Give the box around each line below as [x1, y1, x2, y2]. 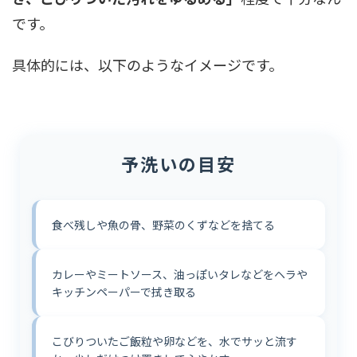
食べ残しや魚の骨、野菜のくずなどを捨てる [52, 217, 275, 233]
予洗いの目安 [121, 151, 236, 176]
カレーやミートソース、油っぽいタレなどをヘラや [52, 266, 308, 282]
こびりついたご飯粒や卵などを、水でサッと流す [52, 333, 297, 349]
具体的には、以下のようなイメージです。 [12, 54, 283, 75]
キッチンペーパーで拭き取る [52, 284, 196, 300]
